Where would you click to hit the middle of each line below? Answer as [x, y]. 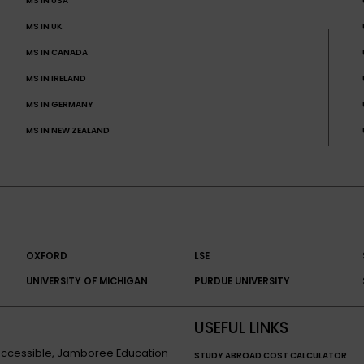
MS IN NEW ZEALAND [67, 131]
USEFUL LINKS [241, 328]
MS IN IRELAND [56, 79]
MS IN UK [44, 27]
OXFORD [46, 256]
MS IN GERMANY [59, 105]
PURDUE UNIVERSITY [242, 282]
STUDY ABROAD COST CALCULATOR [271, 356]
